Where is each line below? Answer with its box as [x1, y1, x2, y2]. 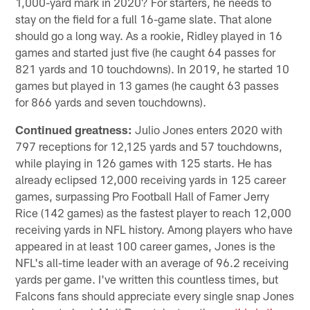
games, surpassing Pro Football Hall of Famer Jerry [15, 189, 270, 203]
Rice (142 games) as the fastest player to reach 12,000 [15, 206, 292, 220]
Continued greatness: [15, 122, 133, 137]
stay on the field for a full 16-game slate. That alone [15, 12, 273, 26]
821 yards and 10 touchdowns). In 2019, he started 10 [15, 62, 290, 76]
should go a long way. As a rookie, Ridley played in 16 [15, 28, 283, 43]
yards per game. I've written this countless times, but [15, 272, 279, 286]
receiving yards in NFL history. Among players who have [15, 222, 293, 237]
